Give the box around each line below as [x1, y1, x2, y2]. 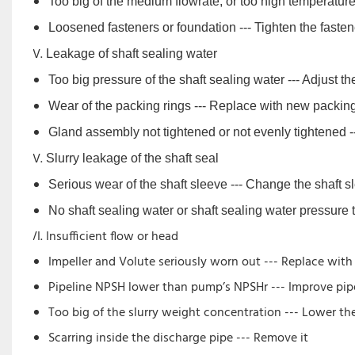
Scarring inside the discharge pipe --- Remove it [48, 328, 309, 349]
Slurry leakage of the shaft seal [45, 151, 219, 166]
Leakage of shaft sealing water [45, 47, 217, 61]
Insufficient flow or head [45, 227, 178, 248]
